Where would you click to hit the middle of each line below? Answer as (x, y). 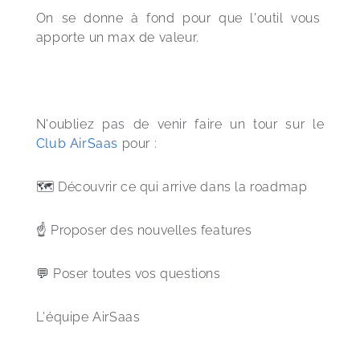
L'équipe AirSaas (88, 317)
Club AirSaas (77, 143)
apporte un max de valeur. (119, 37)
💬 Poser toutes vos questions (139, 274)
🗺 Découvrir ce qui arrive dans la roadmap (175, 187)
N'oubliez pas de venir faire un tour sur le (182, 124)
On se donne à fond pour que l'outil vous (180, 18)
